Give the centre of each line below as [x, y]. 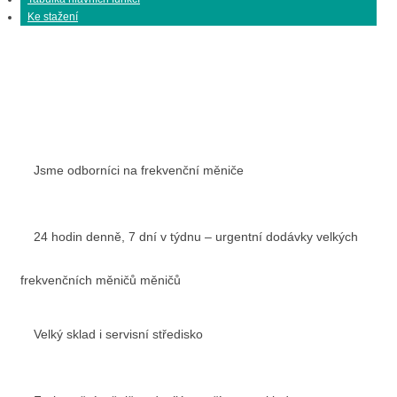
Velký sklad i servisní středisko [118, 334]
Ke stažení [53, 16]
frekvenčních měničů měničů [101, 280]
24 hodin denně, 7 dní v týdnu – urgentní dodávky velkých [196, 236]
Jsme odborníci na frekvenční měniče [139, 170]
